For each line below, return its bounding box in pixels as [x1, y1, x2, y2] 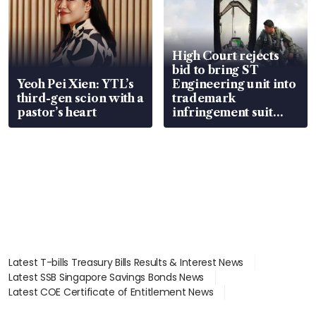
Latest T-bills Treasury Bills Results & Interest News [8, 255, 244, 269]
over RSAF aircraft [172, 119, 283, 133]
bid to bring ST [172, 62, 259, 77]
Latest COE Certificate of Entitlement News [8, 284, 214, 299]
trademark [172, 90, 236, 105]
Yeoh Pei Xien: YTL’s [17, 76, 134, 91]
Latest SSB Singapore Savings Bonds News [8, 269, 205, 284]
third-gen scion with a [17, 90, 144, 105]
